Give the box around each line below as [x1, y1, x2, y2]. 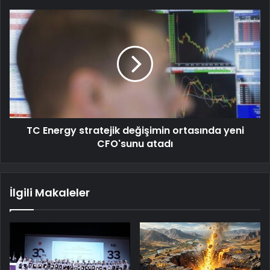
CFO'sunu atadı [97, 137, 173, 151]
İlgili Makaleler [10, 185, 90, 201]
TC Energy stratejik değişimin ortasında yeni [26, 124, 244, 138]
